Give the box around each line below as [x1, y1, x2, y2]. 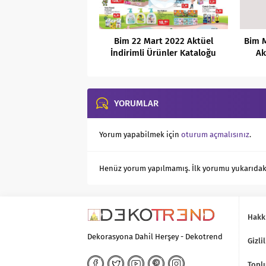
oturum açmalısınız [181, 130, 249, 140]
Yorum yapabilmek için [99, 130, 181, 140]
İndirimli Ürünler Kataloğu [110, 47, 217, 59]
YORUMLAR [114, 98, 159, 109]
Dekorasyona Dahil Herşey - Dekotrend [87, 232, 223, 242]
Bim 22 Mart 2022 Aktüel [113, 36, 213, 47]
